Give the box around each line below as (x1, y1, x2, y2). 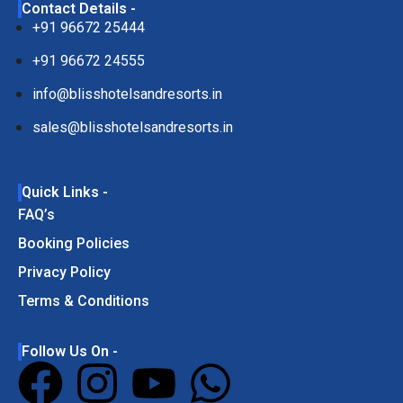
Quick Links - (22, 183, 108, 201)
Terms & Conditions (18, 291, 149, 309)
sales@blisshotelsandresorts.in (32, 119, 233, 137)
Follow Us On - (22, 342, 118, 360)
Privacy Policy (18, 263, 111, 281)
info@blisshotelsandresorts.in (32, 85, 222, 103)
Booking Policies (18, 234, 130, 252)
